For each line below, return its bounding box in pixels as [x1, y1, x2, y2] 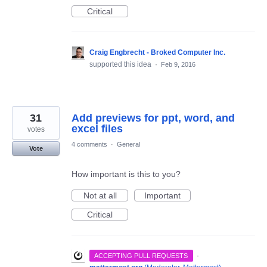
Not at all [83, 190, 117, 200]
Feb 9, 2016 [161, 60, 195, 68]
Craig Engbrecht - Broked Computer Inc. [89, 48, 225, 57]
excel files [72, 122, 123, 135]
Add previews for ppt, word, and [72, 111, 235, 124]
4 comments [72, 140, 107, 148]
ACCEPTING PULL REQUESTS [94, 252, 188, 259]
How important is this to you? [72, 169, 181, 179]
